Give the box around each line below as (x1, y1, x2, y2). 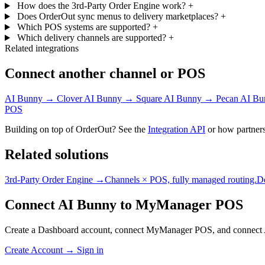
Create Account (5, 244, 65, 255)
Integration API (148, 124, 205, 134)
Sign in (77, 244, 104, 255)
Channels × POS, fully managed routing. (105, 174, 257, 185)
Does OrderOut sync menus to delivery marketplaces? (17, 11, 218, 22)
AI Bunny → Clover (5, 93, 84, 104)
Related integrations (5, 43, 79, 54)
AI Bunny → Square (84, 93, 164, 104)
